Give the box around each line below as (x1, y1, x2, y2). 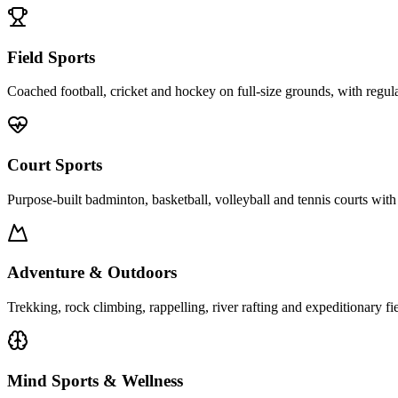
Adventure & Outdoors (7, 263, 177, 283)
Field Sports (7, 47, 95, 67)
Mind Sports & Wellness (7, 370, 183, 390)
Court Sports (7, 155, 102, 174)
